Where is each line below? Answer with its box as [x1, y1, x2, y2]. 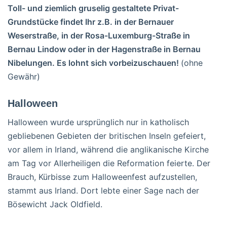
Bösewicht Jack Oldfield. [8, 199, 102, 209]
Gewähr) [8, 71, 40, 82]
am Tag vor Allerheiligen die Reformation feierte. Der [8, 158, 210, 168]
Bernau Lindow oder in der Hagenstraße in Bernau [8, 44, 201, 54]
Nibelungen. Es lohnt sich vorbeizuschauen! [8, 57, 181, 68]
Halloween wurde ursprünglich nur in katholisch [8, 117, 189, 127]
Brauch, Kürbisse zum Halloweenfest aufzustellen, [8, 171, 197, 182]
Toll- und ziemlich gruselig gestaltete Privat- [8, 3, 179, 13]
